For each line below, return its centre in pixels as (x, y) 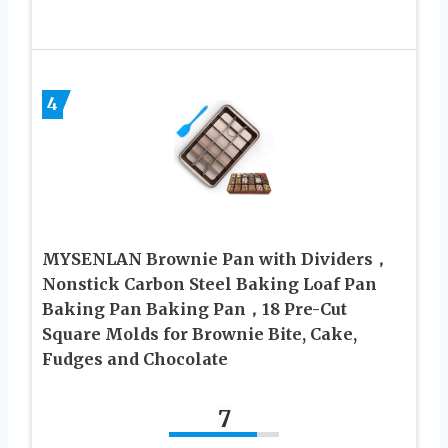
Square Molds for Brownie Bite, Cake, (199, 333)
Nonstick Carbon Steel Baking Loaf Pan (209, 283)
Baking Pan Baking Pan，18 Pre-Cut (194, 308)
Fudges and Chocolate (135, 358)
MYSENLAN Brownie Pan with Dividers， (215, 258)
